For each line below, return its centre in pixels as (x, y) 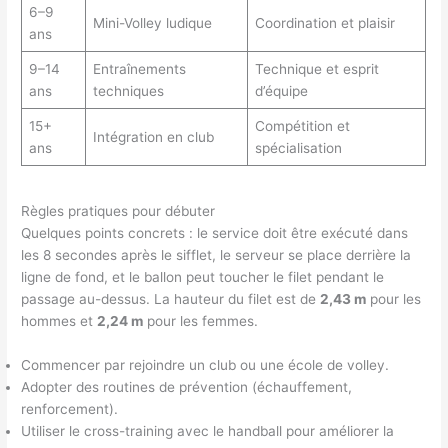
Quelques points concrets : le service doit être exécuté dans (215, 233)
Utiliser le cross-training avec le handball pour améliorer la (208, 431)
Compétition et (302, 126)
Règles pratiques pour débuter (118, 211)
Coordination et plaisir (324, 23)
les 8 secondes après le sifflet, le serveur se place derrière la (216, 255)
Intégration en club (153, 137)
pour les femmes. (201, 321)
